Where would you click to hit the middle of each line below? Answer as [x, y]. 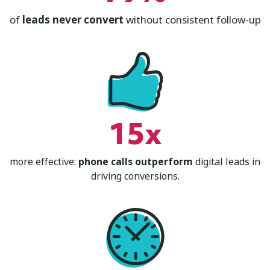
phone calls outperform [136, 162]
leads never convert [73, 20]
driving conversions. [135, 176]
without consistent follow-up [192, 20]
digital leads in [227, 162]
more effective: [44, 162]
